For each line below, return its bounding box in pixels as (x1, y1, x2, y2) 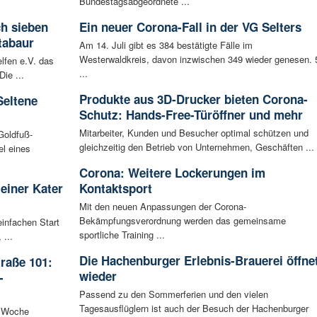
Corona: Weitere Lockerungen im (79, 163, 265, 181)
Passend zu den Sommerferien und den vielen (79, 287, 268, 301)
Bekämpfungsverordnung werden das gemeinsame (79, 213, 286, 227)
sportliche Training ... (79, 227, 165, 241)
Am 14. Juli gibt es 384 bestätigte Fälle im (79, 38, 253, 52)
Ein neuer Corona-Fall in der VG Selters (79, 18, 301, 35)
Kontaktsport (79, 179, 152, 197)
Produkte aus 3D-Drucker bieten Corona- (79, 90, 308, 108)
